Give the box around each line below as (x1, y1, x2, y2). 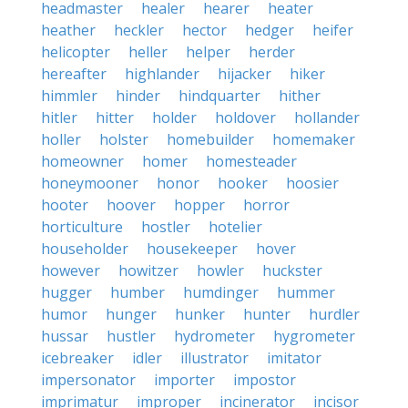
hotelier (209, 217, 262, 237)
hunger (106, 304, 157, 324)
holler (41, 129, 81, 149)
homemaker (272, 129, 355, 149)
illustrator (180, 348, 249, 368)
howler (197, 260, 244, 280)
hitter (96, 107, 134, 127)
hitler (41, 107, 77, 127)
